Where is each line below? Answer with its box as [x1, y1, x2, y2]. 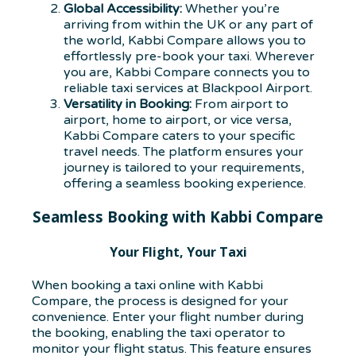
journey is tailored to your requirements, [64, 160, 304, 176]
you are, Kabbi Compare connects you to [64, 64, 310, 81]
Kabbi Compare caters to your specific [64, 128, 295, 145]
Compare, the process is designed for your [32, 293, 288, 310]
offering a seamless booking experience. [64, 176, 306, 192]
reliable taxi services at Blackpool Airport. [64, 80, 312, 97]
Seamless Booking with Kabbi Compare [33, 206, 323, 226]
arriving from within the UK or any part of [64, 17, 313, 33]
